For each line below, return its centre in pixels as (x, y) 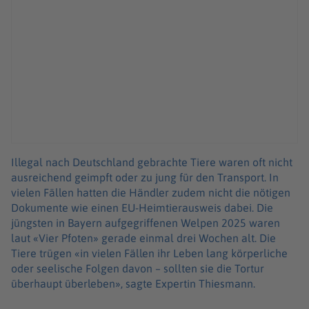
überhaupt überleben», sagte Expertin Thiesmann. (133, 284)
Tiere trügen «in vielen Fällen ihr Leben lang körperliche (149, 253)
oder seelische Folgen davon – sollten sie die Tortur (138, 269)
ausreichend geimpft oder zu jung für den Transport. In (145, 178)
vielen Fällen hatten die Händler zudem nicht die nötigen (151, 193)
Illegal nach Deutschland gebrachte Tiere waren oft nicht (152, 162)
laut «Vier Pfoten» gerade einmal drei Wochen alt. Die (143, 238)
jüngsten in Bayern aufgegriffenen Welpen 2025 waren (146, 223)
